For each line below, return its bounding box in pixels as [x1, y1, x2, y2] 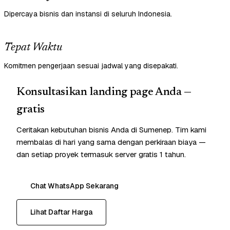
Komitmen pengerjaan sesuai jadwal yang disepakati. [4, 61, 178, 71]
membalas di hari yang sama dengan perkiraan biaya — [16, 137, 206, 147]
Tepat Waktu [4, 42, 62, 54]
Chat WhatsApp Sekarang [30, 181, 119, 191]
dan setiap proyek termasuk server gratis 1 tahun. [16, 149, 186, 160]
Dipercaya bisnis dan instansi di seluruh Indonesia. [4, 9, 172, 19]
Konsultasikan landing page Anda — [16, 87, 192, 99]
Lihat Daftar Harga [30, 207, 92, 217]
